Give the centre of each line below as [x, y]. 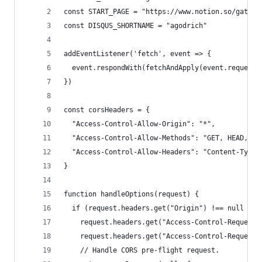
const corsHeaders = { [107, 110]
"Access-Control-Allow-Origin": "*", [139, 124]
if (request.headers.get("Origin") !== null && [160, 208]
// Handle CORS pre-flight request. [142, 250]
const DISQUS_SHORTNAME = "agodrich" [135, 26]
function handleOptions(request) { [131, 194]
